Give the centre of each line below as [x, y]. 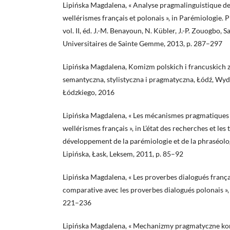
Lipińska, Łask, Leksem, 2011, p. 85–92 [123, 154]
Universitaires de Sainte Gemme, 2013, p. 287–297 [142, 44]
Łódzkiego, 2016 [89, 92]
